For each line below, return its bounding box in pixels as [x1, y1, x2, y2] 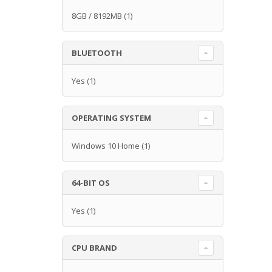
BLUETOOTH [72, 47, 122, 58]
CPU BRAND [72, 242, 117, 253]
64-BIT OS [72, 177, 110, 188]
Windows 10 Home [72, 140, 140, 151]
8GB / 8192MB [72, 10, 122, 21]
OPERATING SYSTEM [72, 112, 151, 123]
